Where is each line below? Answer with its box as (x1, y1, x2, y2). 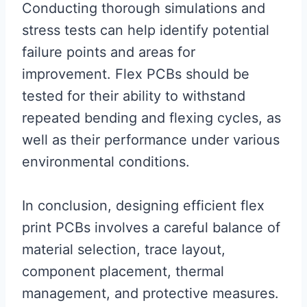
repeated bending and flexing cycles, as (22, 110, 281, 127)
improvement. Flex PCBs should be (22, 66, 249, 83)
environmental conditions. (22, 153, 190, 171)
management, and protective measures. (22, 285, 279, 302)
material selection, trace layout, (22, 241, 225, 258)
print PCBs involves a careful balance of (22, 219, 280, 236)
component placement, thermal (22, 263, 224, 280)
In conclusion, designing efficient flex (22, 197, 265, 214)
